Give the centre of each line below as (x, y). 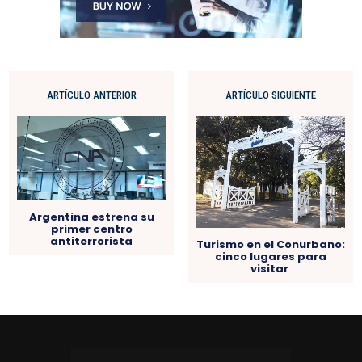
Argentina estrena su (91, 217)
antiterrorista (92, 241)
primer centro (91, 229)
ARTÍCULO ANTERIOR (91, 95)
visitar (270, 269)
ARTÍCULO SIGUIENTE (270, 95)
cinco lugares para (270, 257)
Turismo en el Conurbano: (270, 245)
